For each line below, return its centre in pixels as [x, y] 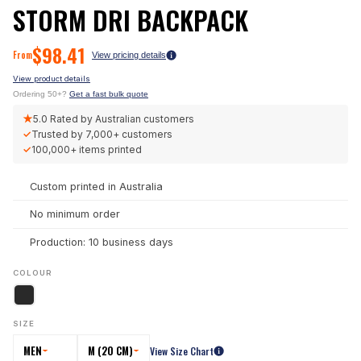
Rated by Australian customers [122, 118]
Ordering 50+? [41, 94]
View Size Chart [182, 351]
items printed [109, 149]
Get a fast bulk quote [109, 94]
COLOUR [33, 273]
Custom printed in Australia [96, 186]
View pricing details [129, 55]
